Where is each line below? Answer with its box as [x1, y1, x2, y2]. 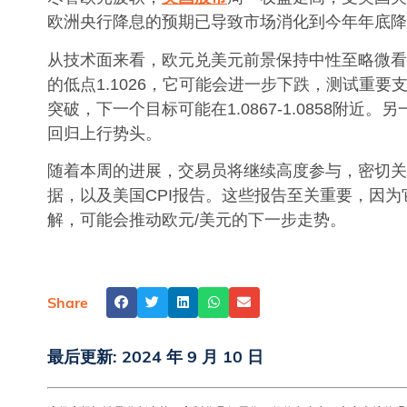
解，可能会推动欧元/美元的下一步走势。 [47, 210, 346, 229]
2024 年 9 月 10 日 [122, 345, 263, 367]
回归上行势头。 [47, 124, 162, 143]
